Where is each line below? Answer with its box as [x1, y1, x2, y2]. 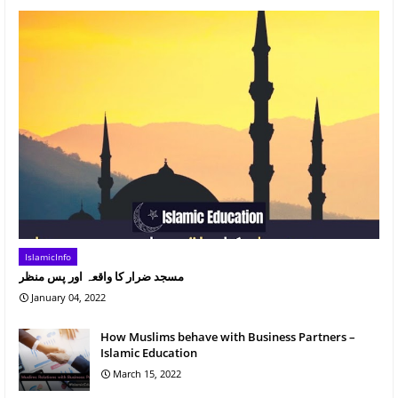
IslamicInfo [25, 250, 71, 263]
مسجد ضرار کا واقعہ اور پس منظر [19, 267, 184, 284]
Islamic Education [100, 344, 197, 361]
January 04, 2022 [31, 290, 106, 304]
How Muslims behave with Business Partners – [100, 328, 355, 345]
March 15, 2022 [113, 366, 181, 380]
